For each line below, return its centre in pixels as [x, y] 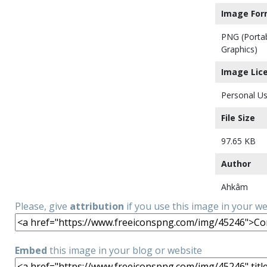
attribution [97, 206]
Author [236, 164]
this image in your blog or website [125, 250]
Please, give [42, 206]
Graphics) [239, 49]
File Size [238, 118]
